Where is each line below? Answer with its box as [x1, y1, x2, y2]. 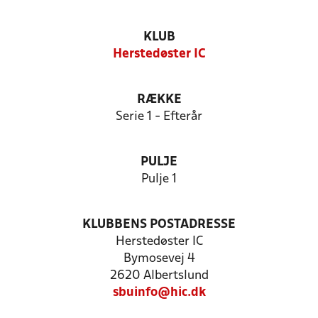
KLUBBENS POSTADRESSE [82, 219, 236, 231]
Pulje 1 [141, 173, 177, 185]
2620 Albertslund [109, 270, 209, 282]
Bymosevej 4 [123, 253, 195, 265]
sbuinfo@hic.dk [112, 287, 206, 299]
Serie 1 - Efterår [116, 111, 202, 123]
